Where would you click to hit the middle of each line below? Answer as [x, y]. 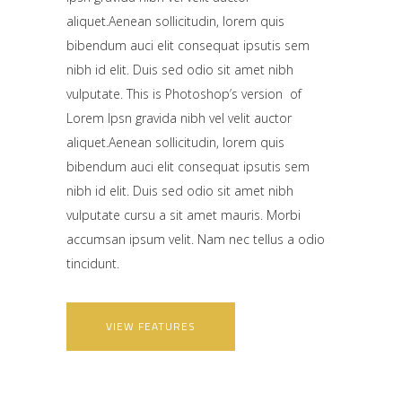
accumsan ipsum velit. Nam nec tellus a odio [196, 239]
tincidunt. [93, 263]
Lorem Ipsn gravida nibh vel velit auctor [179, 118]
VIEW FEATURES [151, 326]
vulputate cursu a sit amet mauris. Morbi [184, 214]
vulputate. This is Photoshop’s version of [184, 93]
